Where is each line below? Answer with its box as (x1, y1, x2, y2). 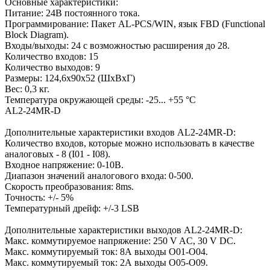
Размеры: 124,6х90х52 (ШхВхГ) (5, 72, 135, 83)
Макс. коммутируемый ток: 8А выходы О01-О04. (5, 246, 208, 257)
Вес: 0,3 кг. (5, 83, 49, 94)
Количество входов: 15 (5, 51, 98, 61)
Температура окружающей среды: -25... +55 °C (5, 94, 196, 105)
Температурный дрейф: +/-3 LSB (5, 202, 139, 213)
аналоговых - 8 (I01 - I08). (5, 148, 110, 159)
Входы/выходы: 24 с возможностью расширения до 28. (5, 40, 230, 51)
